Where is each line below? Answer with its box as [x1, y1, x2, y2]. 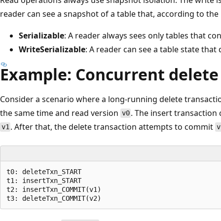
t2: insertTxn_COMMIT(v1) [6, 185, 101, 193]
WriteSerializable [19, 43, 85, 55]
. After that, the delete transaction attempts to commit [10, 121, 216, 132]
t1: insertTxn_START [6, 176, 81, 184]
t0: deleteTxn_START [6, 167, 81, 176]
